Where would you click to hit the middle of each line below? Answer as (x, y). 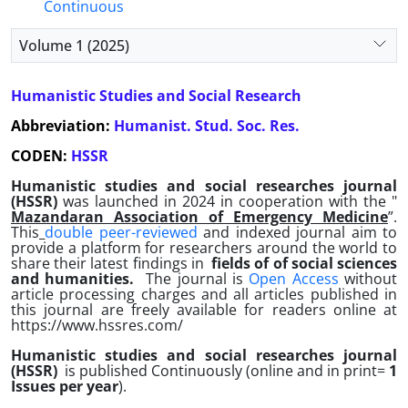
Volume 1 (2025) (74, 45)
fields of (240, 263)
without (367, 279)
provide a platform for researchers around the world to (204, 248)
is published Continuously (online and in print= (227, 371)
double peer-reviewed (121, 232)
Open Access (294, 279)
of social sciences (335, 263)
